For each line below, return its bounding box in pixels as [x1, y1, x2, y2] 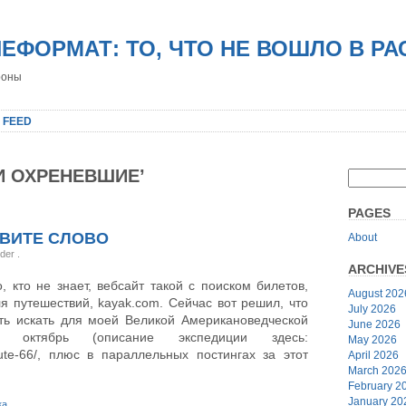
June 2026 [348, 317, 401, 331]
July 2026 [348, 302, 396, 315]
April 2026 [348, 348, 399, 362]
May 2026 [348, 333, 397, 346]
